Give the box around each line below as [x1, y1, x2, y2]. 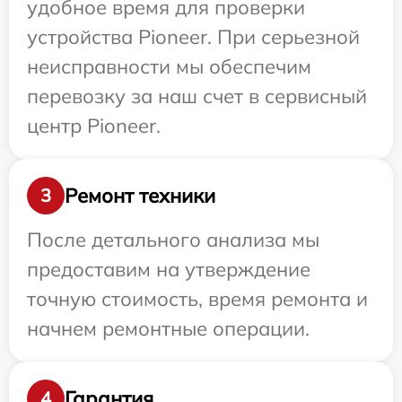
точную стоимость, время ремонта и [27, 286, 368, 312]
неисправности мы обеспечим [27, 54, 311, 80]
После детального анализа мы [27, 227, 319, 253]
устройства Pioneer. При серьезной [27, 24, 360, 50]
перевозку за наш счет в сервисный [27, 83, 367, 109]
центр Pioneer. [27, 113, 161, 139]
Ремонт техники [65, 182, 215, 208]
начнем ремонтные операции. [27, 316, 310, 342]
